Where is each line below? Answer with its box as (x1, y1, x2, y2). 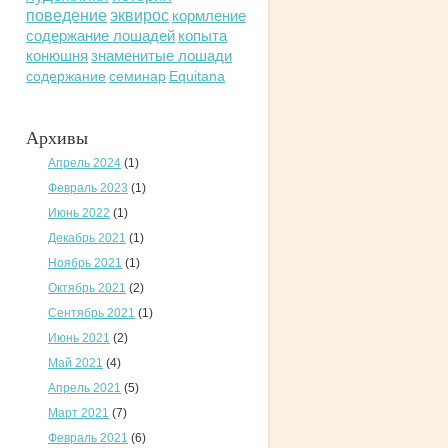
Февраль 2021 (48, 431, 128, 445)
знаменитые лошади (91, 48, 232, 64)
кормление (172, 7, 246, 24)
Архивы (26, 125, 88, 149)
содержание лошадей (26, 27, 175, 44)
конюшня (26, 48, 88, 64)
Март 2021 (48, 406, 109, 420)
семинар (109, 68, 166, 84)
